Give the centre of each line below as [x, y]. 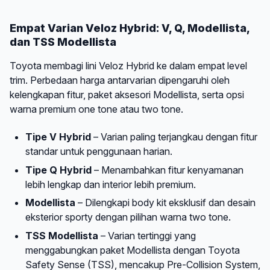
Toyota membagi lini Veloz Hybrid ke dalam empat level [128, 66]
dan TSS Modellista [63, 42]
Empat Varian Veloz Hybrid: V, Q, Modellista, [130, 28]
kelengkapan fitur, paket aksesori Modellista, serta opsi [127, 95]
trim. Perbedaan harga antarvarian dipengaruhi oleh [120, 80]
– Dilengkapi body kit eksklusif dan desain [165, 203]
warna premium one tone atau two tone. [96, 109]
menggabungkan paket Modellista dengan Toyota [132, 250]
